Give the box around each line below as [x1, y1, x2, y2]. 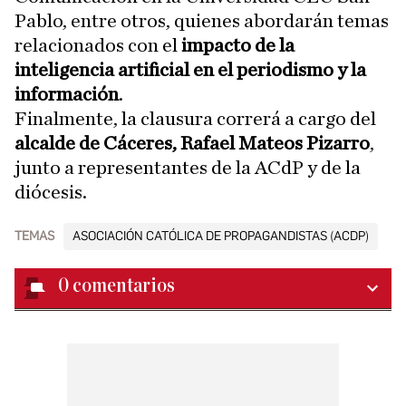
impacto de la [181, 35, 295, 56]
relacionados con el [14, 35, 181, 56]
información [14, 84, 119, 105]
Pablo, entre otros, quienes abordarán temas [14, 11, 389, 32]
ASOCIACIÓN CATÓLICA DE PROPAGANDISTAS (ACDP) [72, 228, 369, 245]
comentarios [72, 275, 175, 297]
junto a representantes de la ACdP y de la [14, 158, 361, 179]
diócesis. [14, 182, 87, 203]
